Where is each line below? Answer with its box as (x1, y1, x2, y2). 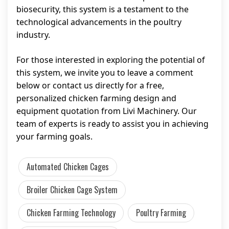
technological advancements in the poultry (16, 16, 181, 28)
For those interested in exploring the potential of (16, 54, 205, 65)
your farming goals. (16, 131, 93, 142)
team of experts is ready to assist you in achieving (16, 118, 209, 129)
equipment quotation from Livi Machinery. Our (16, 105, 197, 117)
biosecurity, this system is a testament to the (16, 4, 189, 15)
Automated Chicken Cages (27, 161, 109, 173)
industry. (16, 29, 50, 40)
